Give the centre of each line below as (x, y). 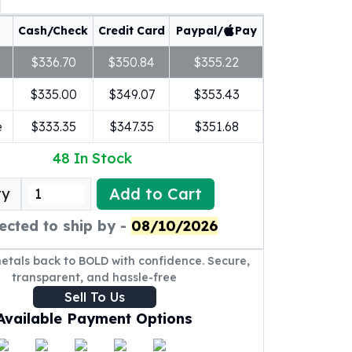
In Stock (103, 158)
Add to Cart (156, 194)
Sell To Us (94, 297)
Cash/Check (53, 31)
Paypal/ (199, 31)
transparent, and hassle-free (94, 277)
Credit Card (131, 31)
